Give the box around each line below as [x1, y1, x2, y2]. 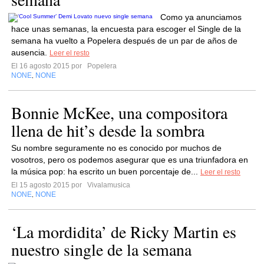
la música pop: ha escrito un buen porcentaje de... [11, 167, 200, 176]
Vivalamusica [85, 181, 130, 189]
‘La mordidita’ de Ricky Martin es [11, 220, 236, 243]
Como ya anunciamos [160, 12, 242, 22]
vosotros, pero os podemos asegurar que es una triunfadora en [11, 155, 248, 164]
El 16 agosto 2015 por [11, 62, 85, 70]
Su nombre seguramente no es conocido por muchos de [11, 143, 222, 153]
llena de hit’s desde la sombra [11, 119, 204, 141]
